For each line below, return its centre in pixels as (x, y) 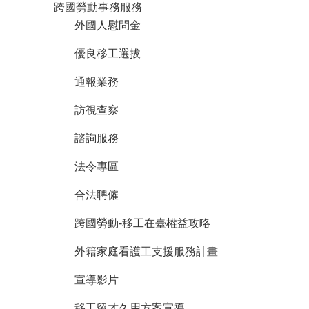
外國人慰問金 (108, 25)
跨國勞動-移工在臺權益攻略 (142, 223)
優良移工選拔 (108, 53)
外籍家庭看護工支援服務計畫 (146, 251)
